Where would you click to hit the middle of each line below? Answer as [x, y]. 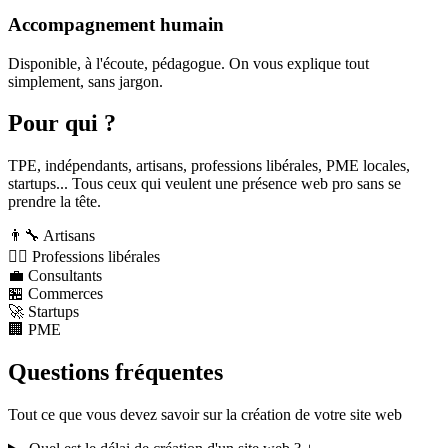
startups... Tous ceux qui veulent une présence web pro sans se [204, 184]
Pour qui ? [62, 123]
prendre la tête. [54, 202]
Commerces [65, 294]
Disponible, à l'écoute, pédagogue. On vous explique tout [188, 63]
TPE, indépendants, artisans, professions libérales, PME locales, [209, 166]
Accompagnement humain [116, 24]
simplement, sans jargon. [85, 81]
